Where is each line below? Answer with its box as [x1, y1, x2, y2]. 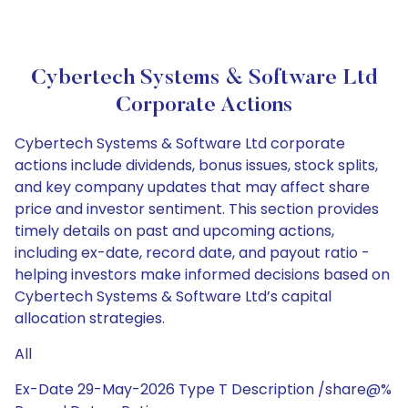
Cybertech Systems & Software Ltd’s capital [15, 286, 331, 307]
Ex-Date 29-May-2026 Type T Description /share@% [15, 379, 392, 400]
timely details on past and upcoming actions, [15, 220, 334, 241]
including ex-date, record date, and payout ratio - [15, 242, 370, 263]
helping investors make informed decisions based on [15, 264, 390, 285]
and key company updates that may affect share [15, 177, 370, 198]
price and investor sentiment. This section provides [15, 199, 379, 219]
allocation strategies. [15, 308, 165, 329]
